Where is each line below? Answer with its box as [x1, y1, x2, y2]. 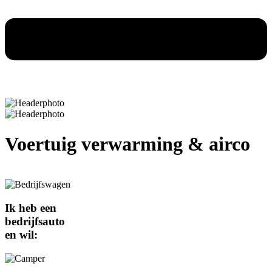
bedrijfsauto [5, 215, 65, 228]
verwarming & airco [76, 132, 250, 155]
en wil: [5, 228, 38, 241]
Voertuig [5, 132, 76, 155]
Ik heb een [5, 202, 56, 214]
